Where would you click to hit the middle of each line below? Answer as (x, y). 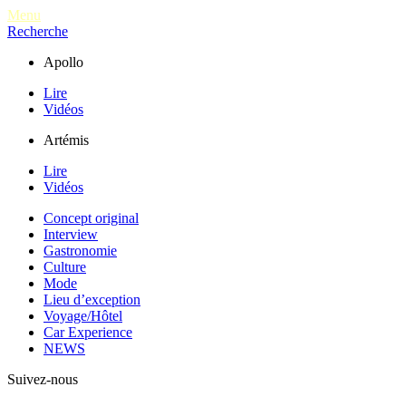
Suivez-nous (43, 379)
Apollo (63, 62)
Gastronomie (80, 251)
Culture (65, 267)
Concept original (91, 218)
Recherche (38, 31)
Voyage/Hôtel (83, 316)
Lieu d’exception (92, 300)
